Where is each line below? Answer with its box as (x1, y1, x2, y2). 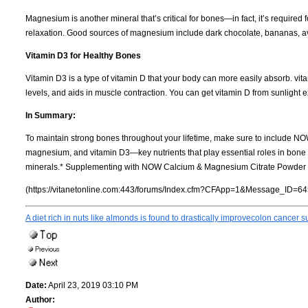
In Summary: (25, 111, 76, 121)
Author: (25, 295, 55, 305)
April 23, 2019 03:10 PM (47, 280, 138, 291)
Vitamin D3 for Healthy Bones (25, 51, 141, 61)
